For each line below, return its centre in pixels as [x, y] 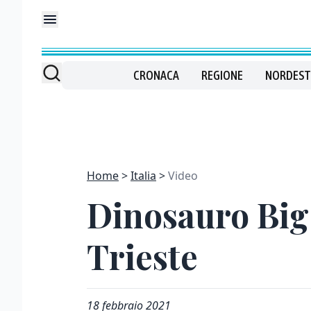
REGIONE [222, 75]
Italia [143, 176]
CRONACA [156, 75]
